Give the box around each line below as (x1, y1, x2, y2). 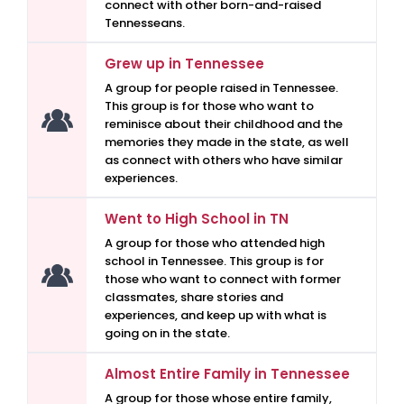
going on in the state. (105, 325, 230, 342)
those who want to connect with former (105, 271, 341, 288)
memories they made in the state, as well (105, 133, 349, 151)
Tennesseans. (105, 14, 185, 32)
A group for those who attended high (105, 234, 325, 252)
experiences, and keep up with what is (105, 307, 326, 324)
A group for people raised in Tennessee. (105, 79, 338, 96)
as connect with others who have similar (105, 151, 343, 169)
